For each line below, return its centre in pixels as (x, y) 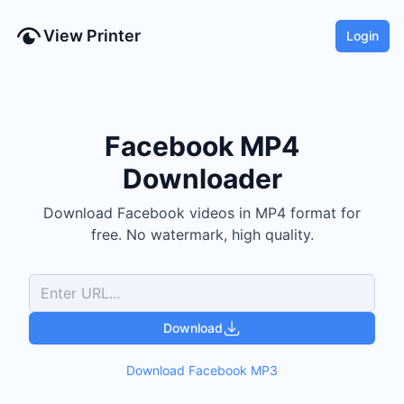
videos (212, 213)
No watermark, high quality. (217, 234)
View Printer (92, 36)
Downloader (202, 179)
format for (323, 213)
